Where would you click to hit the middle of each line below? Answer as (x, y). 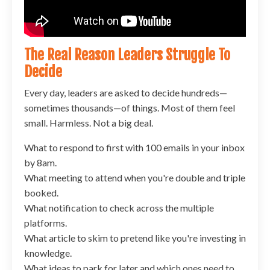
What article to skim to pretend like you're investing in (135, 237)
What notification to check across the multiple (119, 207)
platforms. (46, 222)
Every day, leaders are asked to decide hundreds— (126, 92)
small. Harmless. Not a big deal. (89, 122)
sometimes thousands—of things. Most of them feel (130, 107)
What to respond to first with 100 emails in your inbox (134, 147)
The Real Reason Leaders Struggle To (127, 55)
